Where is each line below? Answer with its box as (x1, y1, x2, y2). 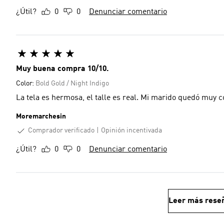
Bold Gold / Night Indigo (35, 80, 109, 87)
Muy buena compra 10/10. (16, 65, 109, 73)
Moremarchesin (16, 113, 66, 120)
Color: (16, 80, 35, 87)
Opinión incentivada (101, 127, 162, 134)
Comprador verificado (28, 127, 94, 134)
